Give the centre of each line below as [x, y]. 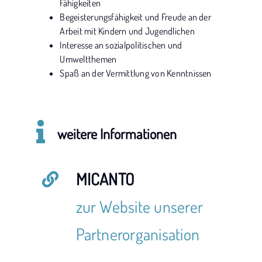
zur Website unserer [139, 206]
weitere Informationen [117, 134]
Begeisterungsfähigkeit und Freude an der [135, 17]
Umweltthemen [88, 59]
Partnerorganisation [138, 234]
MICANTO [105, 179]
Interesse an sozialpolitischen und [121, 45]
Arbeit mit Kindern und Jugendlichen [127, 31]
